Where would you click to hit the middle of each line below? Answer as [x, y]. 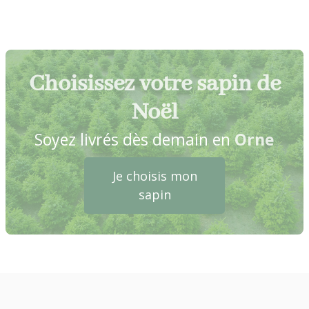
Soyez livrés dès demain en [134, 140]
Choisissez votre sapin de [154, 84]
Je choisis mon [154, 176]
